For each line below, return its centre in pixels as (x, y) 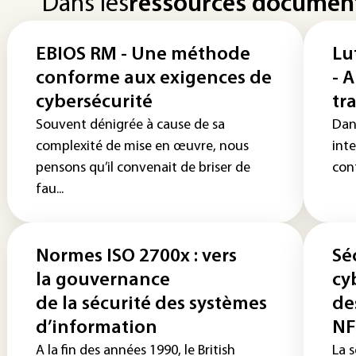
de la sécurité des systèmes (151, 304)
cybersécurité (94, 103)
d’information (97, 328)
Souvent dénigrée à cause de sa (130, 125)
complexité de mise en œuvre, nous (142, 147)
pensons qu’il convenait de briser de (143, 168)
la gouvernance (103, 281)
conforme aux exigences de (154, 79)
